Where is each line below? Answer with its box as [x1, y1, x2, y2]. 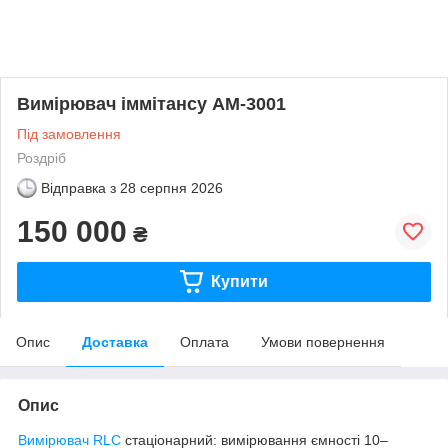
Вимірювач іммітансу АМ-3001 [17, 93, 286, 114]
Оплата [180, 333, 229, 350]
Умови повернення [261, 333, 385, 350]
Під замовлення [17, 125, 121, 142]
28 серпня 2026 [120, 179, 223, 196]
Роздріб [17, 149, 66, 166]
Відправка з [41, 179, 116, 196]
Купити [210, 272, 268, 290]
